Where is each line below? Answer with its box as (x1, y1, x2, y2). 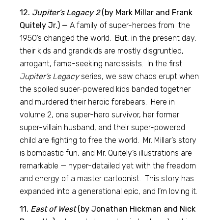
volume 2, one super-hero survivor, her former (20, 110, 180, 119)
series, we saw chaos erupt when (79, 72, 199, 81)
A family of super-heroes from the (68, 21, 191, 30)
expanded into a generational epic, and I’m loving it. (20, 187, 198, 196)
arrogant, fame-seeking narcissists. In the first (20, 59, 183, 68)
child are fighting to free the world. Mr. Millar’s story (20, 136, 197, 145)
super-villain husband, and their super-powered (20, 123, 186, 132)
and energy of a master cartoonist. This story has (20, 174, 194, 183)
